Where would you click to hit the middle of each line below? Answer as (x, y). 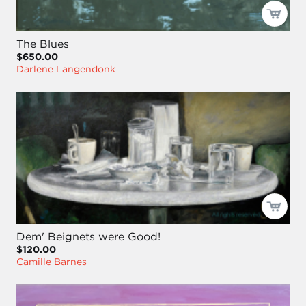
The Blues (43, 44)
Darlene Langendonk (66, 69)
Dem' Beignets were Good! (88, 237)
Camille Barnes (52, 262)
